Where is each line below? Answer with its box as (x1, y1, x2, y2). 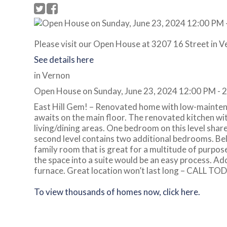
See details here (34, 54, 94, 65)
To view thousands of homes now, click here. (34, 186, 203, 197)
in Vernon (34, 70, 70, 81)
